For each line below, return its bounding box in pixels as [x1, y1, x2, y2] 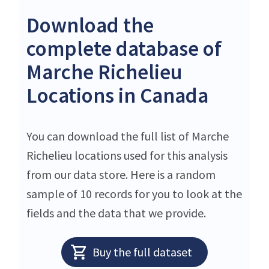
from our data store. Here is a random [26, 166, 216, 182]
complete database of [26, 35, 222, 62]
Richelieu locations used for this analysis [26, 147, 228, 163]
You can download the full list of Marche [26, 128, 229, 144]
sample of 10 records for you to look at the [26, 186, 242, 201]
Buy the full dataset [92, 244, 192, 259]
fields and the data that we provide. [26, 205, 206, 220]
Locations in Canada [26, 82, 208, 109]
